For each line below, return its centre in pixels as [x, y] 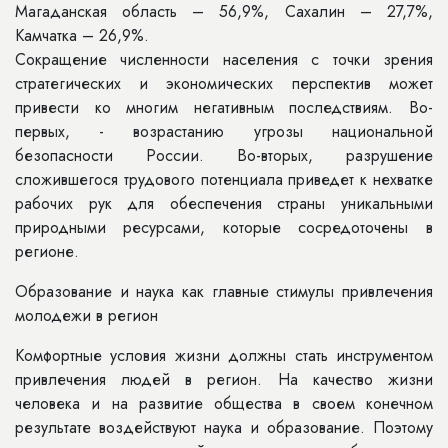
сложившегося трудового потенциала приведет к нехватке [224, 179]
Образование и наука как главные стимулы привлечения [224, 291]
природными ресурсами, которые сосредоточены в [224, 227]
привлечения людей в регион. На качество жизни [224, 379]
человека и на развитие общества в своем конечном [224, 403]
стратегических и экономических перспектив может [224, 83]
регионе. [47, 251]
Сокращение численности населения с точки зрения [224, 59]
